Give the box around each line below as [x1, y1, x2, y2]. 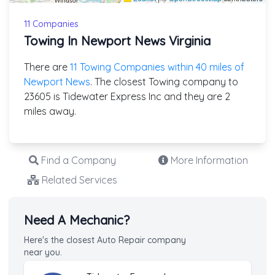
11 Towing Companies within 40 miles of [70, 60, 244, 73]
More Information [168, 153, 248, 166]
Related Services [39, 173, 117, 186]
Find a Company [38, 153, 116, 166]
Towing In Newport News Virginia [24, 33, 211, 48]
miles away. [24, 104, 76, 117]
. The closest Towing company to [90, 75, 238, 88]
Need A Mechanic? [24, 212, 130, 228]
